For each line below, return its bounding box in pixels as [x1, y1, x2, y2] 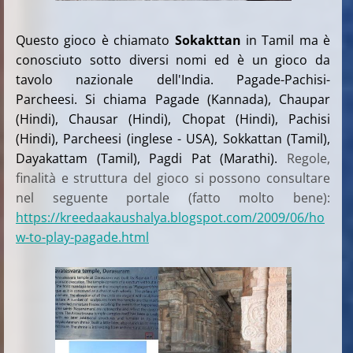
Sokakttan [174, 31, 241, 49]
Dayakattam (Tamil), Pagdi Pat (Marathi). [16, 149, 288, 167]
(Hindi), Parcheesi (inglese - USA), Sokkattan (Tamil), [16, 129, 331, 147]
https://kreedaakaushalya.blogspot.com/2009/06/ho [16, 208, 325, 226]
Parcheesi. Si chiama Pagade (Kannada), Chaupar [16, 90, 331, 108]
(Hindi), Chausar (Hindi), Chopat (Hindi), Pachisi [16, 110, 331, 128]
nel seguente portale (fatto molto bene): [16, 188, 331, 206]
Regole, [287, 149, 331, 167]
